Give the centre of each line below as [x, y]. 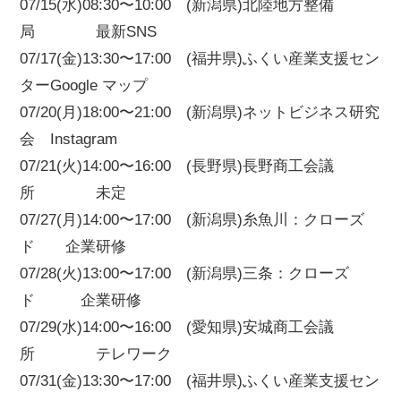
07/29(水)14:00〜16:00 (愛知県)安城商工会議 [177, 328]
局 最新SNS [89, 32]
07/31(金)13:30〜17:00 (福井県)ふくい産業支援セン [200, 381]
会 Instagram [69, 140]
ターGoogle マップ [84, 86]
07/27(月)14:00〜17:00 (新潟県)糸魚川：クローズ [192, 220]
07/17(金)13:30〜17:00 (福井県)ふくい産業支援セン [200, 59]
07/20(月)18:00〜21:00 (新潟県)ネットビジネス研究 [200, 113]
